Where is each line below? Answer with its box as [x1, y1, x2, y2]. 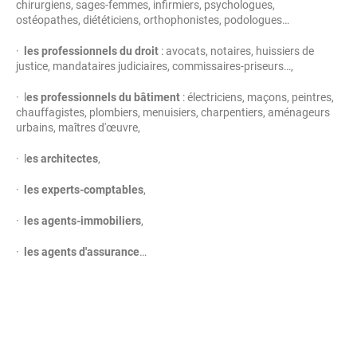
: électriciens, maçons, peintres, [180, 91, 334, 104]
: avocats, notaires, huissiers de [159, 45, 314, 57]
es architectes [26, 152, 98, 165]
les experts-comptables [24, 183, 143, 196]
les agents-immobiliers [24, 214, 141, 227]
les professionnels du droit [24, 45, 159, 57]
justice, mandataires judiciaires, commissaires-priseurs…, [16, 60, 293, 73]
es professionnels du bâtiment [26, 91, 180, 104]
